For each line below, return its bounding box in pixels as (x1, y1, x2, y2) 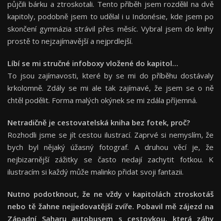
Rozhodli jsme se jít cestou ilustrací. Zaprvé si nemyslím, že (7, 130, 214, 140)
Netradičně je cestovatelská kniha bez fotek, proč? (7, 117, 190, 128)
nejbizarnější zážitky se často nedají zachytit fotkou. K (7, 154, 214, 165)
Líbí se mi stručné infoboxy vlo (7, 58, 117, 69)
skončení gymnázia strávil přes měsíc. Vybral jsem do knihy (7, 24, 214, 34)
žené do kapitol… (117, 58, 178, 69)
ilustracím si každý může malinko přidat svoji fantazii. (7, 167, 184, 177)
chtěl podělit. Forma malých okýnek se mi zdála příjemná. (7, 95, 197, 106)
